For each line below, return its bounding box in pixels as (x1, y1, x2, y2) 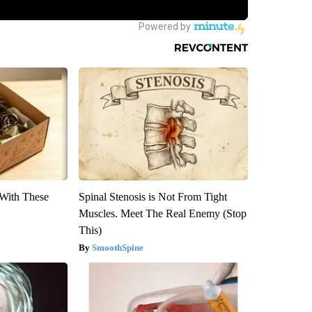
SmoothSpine (91, 242, 143, 253)
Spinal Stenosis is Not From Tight (78, 190, 227, 203)
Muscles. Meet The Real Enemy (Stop (78, 207, 247, 219)
